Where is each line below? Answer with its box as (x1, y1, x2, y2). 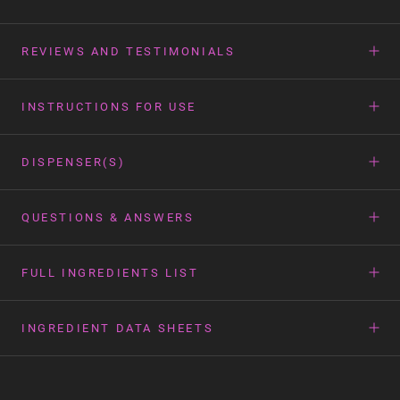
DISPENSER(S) (21, 154, 126, 169)
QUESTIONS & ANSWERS (21, 210, 195, 224)
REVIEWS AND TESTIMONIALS (21, 44, 236, 58)
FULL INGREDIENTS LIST (21, 265, 199, 279)
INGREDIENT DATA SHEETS (21, 321, 214, 335)
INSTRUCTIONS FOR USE (21, 99, 196, 113)
